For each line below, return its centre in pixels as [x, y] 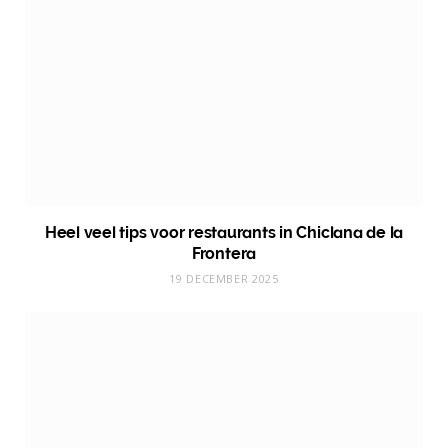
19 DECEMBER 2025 [224, 279]
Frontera [224, 254]
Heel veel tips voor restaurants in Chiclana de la [224, 233]
